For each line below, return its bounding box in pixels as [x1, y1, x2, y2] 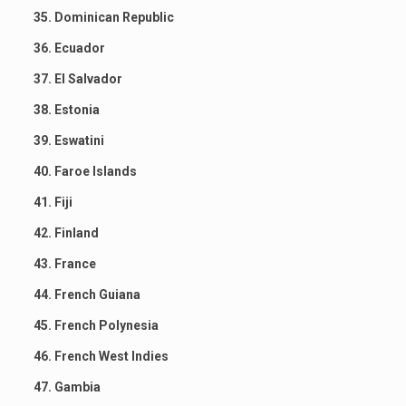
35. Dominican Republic [33, 9, 174, 24]
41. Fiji [33, 194, 72, 209]
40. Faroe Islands [33, 163, 137, 179]
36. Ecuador [33, 40, 105, 55]
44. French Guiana [33, 286, 140, 302]
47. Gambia [33, 379, 101, 394]
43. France [33, 256, 96, 271]
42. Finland [33, 225, 99, 240]
